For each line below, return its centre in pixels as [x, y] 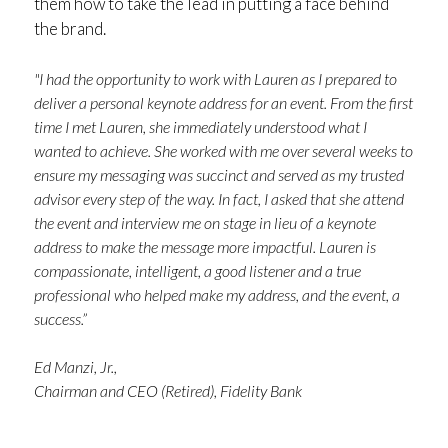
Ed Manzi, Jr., [75, 366]
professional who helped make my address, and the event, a [216, 294]
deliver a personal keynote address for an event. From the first [223, 102]
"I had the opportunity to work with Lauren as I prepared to [215, 78]
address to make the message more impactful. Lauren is [204, 246]
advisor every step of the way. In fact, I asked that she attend [218, 198]
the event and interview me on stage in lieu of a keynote [204, 222]
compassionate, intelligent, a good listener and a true [197, 270]
